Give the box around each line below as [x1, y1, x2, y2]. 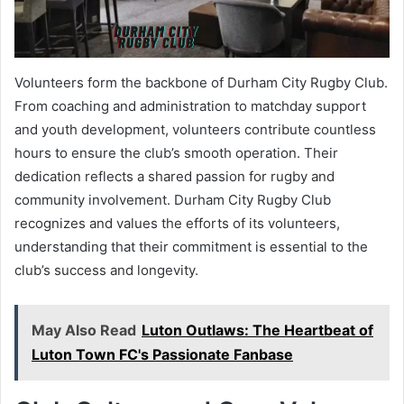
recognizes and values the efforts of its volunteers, [14, 214, 340, 232]
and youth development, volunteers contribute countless [14, 120, 376, 138]
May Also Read [32, 320, 136, 339]
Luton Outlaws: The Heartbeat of [142, 320, 373, 339]
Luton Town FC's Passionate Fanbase [32, 344, 293, 363]
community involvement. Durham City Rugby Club [14, 190, 331, 208]
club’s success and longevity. [14, 261, 198, 279]
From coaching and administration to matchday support [14, 96, 366, 115]
